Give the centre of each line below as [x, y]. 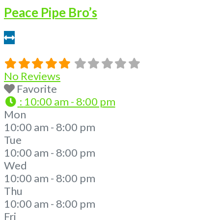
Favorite [37, 89]
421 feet [25, 51]
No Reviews [32, 76]
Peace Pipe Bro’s [51, 13]
